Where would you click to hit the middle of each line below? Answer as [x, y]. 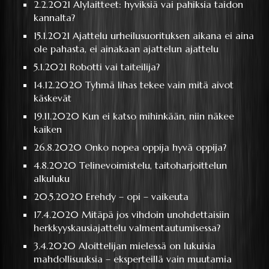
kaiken [48, 129]
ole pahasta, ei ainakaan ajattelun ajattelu [126, 48]
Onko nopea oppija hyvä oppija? [156, 147]
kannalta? [55, 17]
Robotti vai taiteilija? [115, 66]
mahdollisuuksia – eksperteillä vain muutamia [133, 258]
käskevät [53, 98]
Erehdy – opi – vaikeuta [138, 196]
